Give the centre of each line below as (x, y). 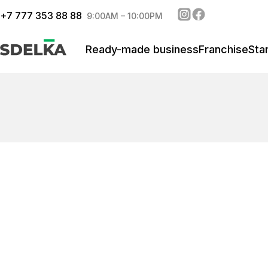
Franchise (223, 49)
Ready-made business (142, 49)
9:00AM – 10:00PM (125, 16)
